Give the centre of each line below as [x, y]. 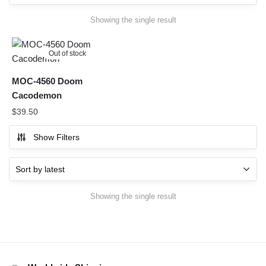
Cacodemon [37, 96]
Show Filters [56, 137]
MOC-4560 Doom [47, 81]
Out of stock [68, 54]
